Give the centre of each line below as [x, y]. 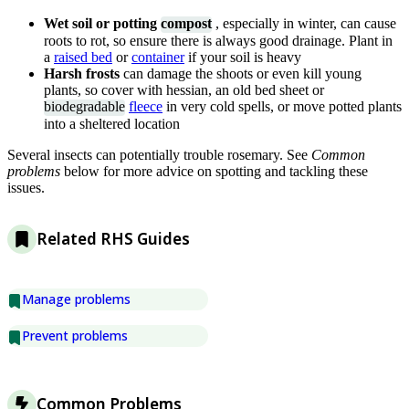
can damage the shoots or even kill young [242, 74]
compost [186, 23]
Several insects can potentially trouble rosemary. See [159, 155]
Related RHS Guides [113, 239]
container [158, 58]
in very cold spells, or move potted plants [282, 107]
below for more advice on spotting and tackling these [216, 172]
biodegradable [84, 107]
